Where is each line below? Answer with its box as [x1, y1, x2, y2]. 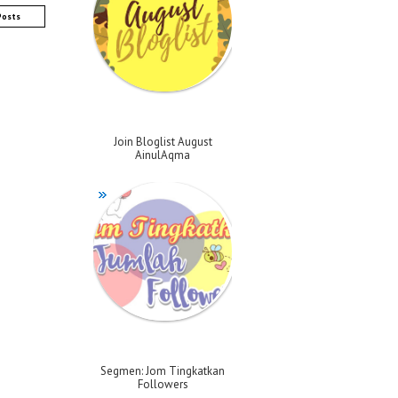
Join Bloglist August [113, 134, 212, 149]
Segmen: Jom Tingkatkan [100, 362, 225, 378]
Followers [137, 376, 188, 392]
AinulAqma [135, 147, 190, 163]
